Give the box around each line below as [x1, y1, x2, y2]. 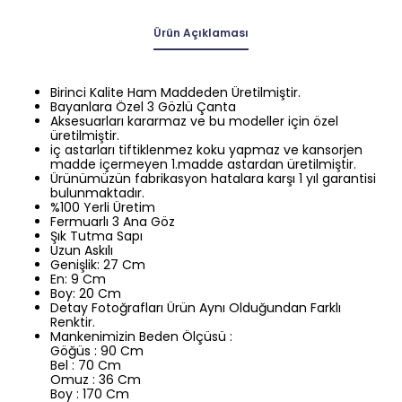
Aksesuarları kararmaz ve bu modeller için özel [50, 112, 338, 130]
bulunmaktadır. [50, 184, 144, 202]
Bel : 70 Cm [50, 356, 121, 374]
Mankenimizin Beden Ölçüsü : [50, 328, 232, 345]
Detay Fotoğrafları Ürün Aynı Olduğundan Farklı [50, 299, 341, 317]
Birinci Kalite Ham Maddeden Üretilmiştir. [50, 83, 301, 101]
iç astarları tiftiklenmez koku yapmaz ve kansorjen [50, 141, 363, 159]
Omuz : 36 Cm [50, 371, 141, 389]
